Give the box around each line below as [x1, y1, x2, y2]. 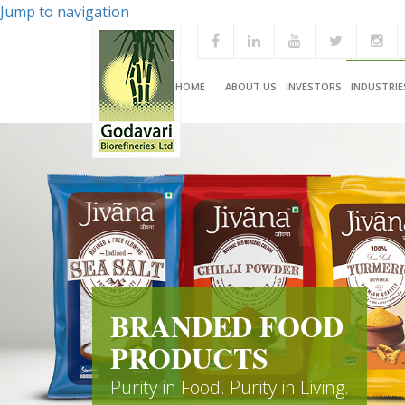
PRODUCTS [110, 336, 268, 380]
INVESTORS [285, 80, 342, 93]
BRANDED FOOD [110, 305, 344, 348]
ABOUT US [224, 80, 277, 93]
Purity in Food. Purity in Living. [110, 375, 349, 400]
